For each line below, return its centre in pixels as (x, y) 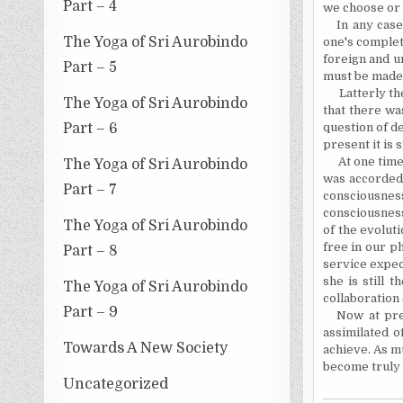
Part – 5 (90, 67)
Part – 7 (90, 189)
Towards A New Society (146, 348)
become (345, 367)
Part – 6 (91, 128)
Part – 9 (91, 312)
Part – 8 (91, 251)
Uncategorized (116, 384)
